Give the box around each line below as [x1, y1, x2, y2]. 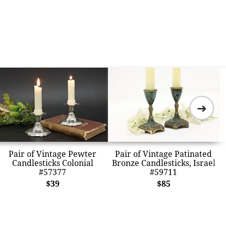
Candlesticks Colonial [12, 157, 93, 168]
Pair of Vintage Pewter [9, 148, 96, 159]
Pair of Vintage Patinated [115, 148, 212, 159]
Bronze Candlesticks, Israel [111, 157, 215, 168]
